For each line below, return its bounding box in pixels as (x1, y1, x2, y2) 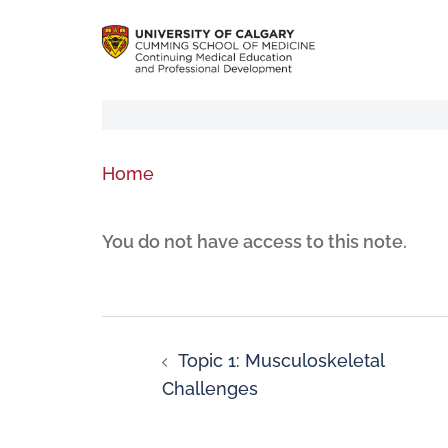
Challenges (162, 378, 258, 399)
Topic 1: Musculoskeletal (178, 350, 384, 371)
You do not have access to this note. (102, 231, 407, 252)
